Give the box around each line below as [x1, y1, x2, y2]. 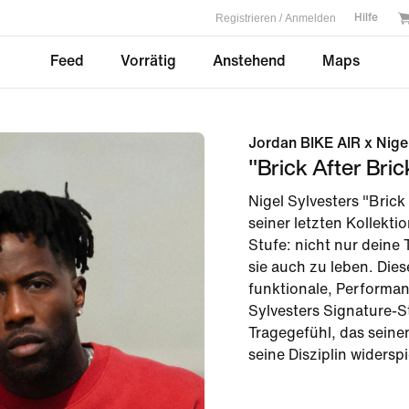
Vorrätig [120, 53, 176, 68]
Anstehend [212, 53, 286, 68]
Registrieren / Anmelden [215, 11, 336, 25]
